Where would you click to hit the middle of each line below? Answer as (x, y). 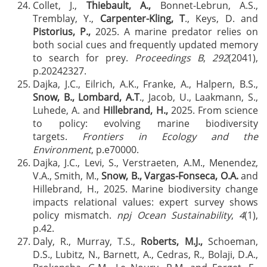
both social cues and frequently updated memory (145, 45)
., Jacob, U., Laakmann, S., (199, 97)
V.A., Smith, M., (67, 176)
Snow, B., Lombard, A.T (86, 97)
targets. (58, 136)
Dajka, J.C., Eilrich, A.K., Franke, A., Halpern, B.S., (145, 84)
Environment (62, 150)
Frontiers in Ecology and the (170, 136)
